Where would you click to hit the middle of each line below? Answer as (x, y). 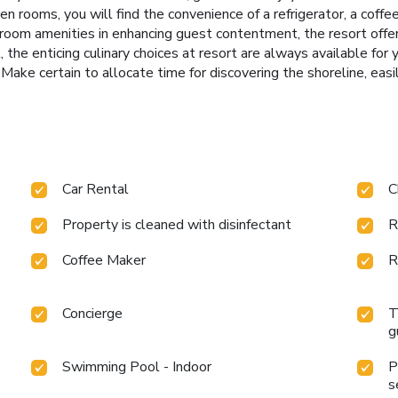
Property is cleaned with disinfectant (177, 225)
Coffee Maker (104, 261)
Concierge (93, 314)
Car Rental (96, 190)
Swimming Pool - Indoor (137, 367)
